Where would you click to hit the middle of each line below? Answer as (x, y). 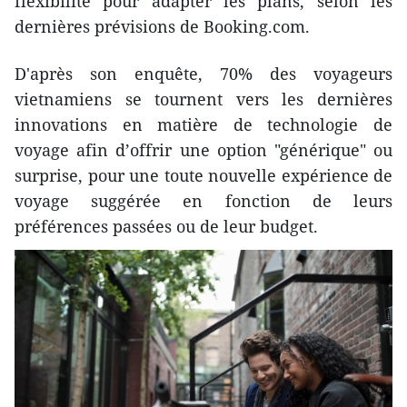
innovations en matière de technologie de (203, 124)
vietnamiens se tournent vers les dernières (203, 99)
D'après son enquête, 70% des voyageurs (203, 73)
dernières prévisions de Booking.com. (162, 26)
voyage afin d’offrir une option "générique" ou (203, 149)
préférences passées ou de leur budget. (166, 226)
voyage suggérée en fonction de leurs (203, 200)
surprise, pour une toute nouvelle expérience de (203, 175)
